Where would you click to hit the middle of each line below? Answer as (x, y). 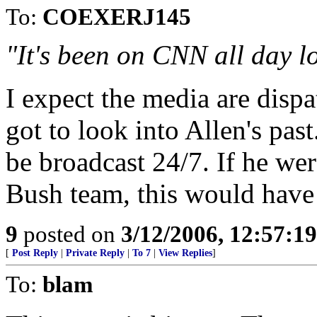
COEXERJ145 (117, 17)
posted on (69, 234)
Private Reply (95, 253)
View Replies (185, 253)
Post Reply (35, 253)
